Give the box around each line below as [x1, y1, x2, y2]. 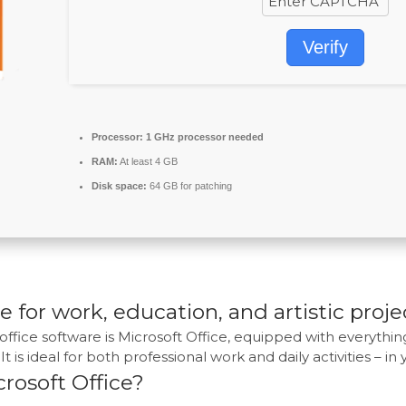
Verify [303, 37, 348, 57]
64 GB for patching [147, 180, 232, 191]
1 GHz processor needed [143, 131, 264, 142]
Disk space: [92, 180, 147, 191]
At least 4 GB [118, 156, 178, 167]
